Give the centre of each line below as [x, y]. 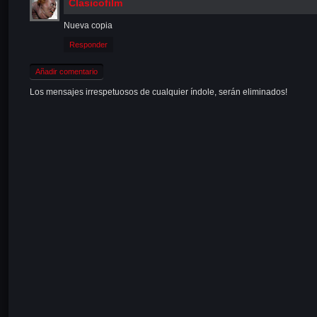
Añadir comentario [67, 71]
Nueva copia [88, 25]
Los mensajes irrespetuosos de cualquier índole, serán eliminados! [158, 92]
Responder [88, 44]
